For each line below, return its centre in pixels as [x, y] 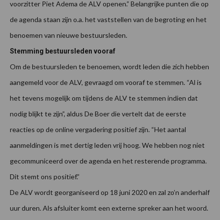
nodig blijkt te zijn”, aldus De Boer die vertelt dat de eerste [98, 114]
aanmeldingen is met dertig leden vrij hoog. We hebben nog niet [107, 145]
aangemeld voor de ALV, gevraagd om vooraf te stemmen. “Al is [106, 82]
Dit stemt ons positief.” [45, 177]
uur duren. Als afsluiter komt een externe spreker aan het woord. [109, 208]
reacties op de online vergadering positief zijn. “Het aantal [98, 130]
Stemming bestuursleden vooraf [63, 51]
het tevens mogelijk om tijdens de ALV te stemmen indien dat [104, 98]
